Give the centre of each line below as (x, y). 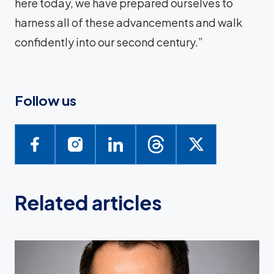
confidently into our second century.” (109, 42)
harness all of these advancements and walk (128, 22)
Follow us (46, 100)
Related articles (88, 202)
